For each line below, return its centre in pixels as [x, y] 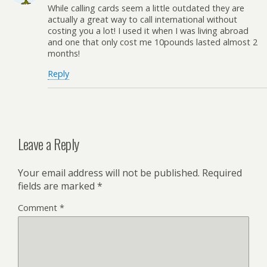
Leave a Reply [49, 144]
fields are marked [58, 186]
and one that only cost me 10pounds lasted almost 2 [153, 42]
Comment [39, 208]
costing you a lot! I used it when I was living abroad [148, 31]
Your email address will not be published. [109, 173]
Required [222, 173]
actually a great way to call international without [142, 20]
